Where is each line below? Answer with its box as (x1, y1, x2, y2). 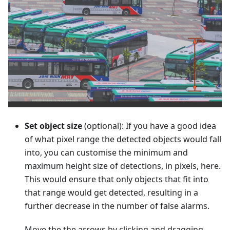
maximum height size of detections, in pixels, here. (25, 160, 221, 171)
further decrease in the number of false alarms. (25, 200, 209, 212)
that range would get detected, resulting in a (25, 186, 198, 198)
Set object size (25, 120, 82, 131)
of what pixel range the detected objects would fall (25, 133, 221, 145)
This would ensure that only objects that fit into (25, 173, 208, 185)
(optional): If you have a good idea (82, 120, 216, 131)
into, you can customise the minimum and (25, 146, 188, 158)
